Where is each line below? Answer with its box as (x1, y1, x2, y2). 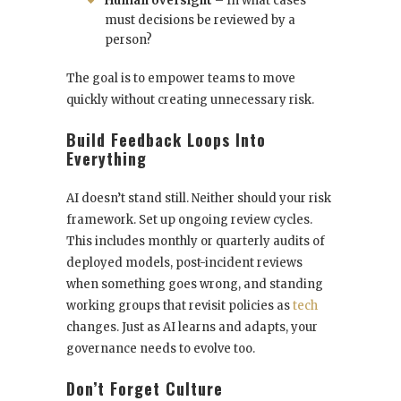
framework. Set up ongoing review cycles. (66, 212, 312, 228)
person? (105, 32, 152, 48)
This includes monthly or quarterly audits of (66, 234, 325, 250)
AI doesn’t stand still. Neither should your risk (66, 191, 331, 207)
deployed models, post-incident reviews (66, 255, 303, 271)
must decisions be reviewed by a (105, 13, 295, 29)
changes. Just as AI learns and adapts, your (66, 320, 318, 336)
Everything (66, 147, 147, 171)
